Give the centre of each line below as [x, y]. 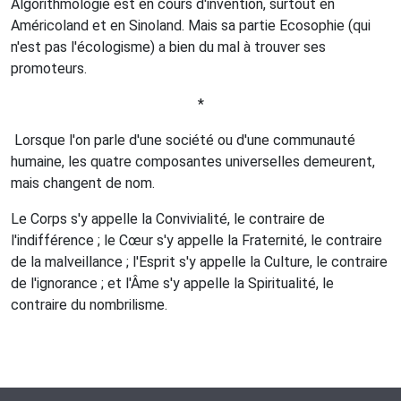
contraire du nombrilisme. [89, 305]
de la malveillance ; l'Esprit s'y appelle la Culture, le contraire [199, 262]
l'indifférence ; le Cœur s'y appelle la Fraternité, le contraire [196, 240]
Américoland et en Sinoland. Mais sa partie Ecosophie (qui [191, 26]
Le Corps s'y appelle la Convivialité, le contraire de [168, 219]
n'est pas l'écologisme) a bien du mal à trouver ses [168, 47]
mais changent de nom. [83, 183]
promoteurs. [51, 68]
